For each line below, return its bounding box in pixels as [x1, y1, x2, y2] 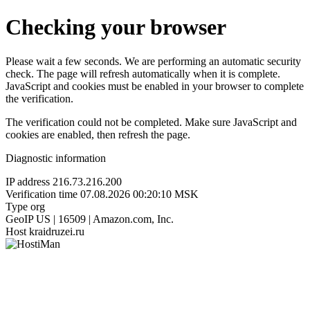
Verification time [6, 188, 77, 200]
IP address [6, 175, 50, 188]
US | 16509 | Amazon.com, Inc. [36, 212, 174, 225]
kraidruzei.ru [29, 225, 84, 237]
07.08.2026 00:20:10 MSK [80, 188, 199, 200]
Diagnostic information [6, 152, 106, 164]
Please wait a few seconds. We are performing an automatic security [6, 55, 301, 67]
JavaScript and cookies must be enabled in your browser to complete [6, 80, 304, 92]
